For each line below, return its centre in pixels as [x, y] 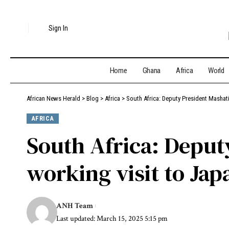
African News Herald [53, 99]
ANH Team [75, 206]
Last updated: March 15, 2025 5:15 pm [112, 219]
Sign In [59, 28]
